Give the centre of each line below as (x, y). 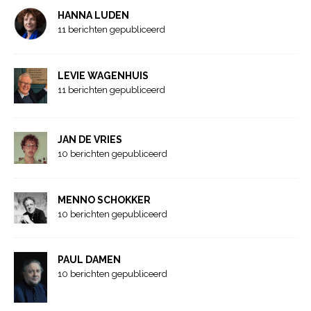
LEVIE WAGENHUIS (103, 76)
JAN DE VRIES (90, 140)
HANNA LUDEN (93, 15)
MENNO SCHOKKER (104, 200)
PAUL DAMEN (89, 260)
